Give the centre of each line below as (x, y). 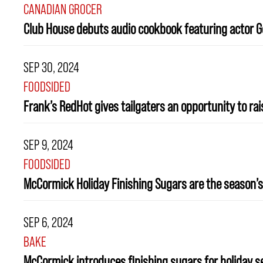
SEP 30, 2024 (51, 68)
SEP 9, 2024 (48, 145)
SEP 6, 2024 (48, 222)
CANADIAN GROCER (63, 9)
